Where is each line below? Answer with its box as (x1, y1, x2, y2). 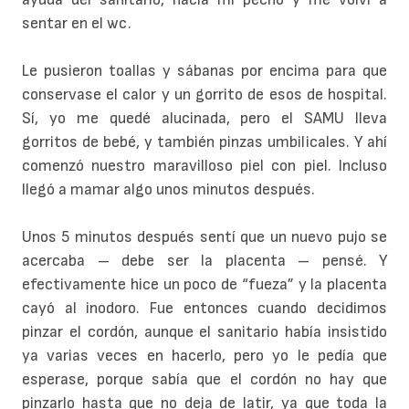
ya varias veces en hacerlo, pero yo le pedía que (22, 346, 387, 366)
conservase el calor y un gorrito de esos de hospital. (22, 85, 387, 105)
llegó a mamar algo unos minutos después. (22, 180, 315, 200)
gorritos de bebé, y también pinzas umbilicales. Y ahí (22, 132, 387, 152)
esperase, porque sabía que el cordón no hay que (22, 370, 387, 390)
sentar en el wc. (22, 14, 131, 34)
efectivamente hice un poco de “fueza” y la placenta (22, 275, 387, 295)
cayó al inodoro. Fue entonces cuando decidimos (22, 299, 387, 319)
